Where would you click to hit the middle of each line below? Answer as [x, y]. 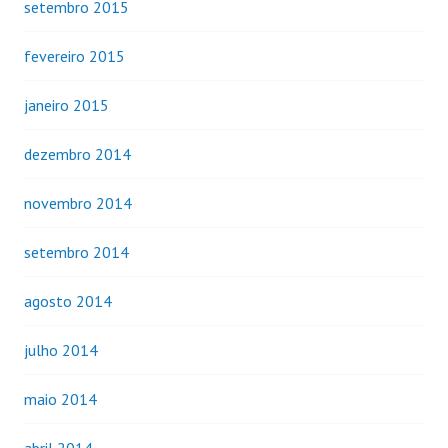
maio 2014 [60, 398]
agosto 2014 [68, 300]
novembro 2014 [78, 202]
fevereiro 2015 [74, 55]
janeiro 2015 [66, 104]
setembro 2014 [76, 251]
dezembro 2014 [77, 153]
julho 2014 [61, 349]
